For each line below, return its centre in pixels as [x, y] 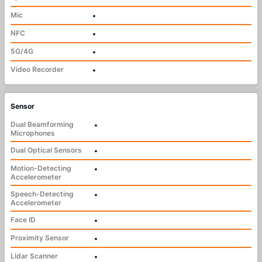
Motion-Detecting [41, 168]
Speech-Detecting [42, 194]
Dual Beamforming [42, 124]
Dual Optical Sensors [46, 150]
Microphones [33, 133]
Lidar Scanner [34, 256]
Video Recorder [37, 69]
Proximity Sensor [40, 237]
